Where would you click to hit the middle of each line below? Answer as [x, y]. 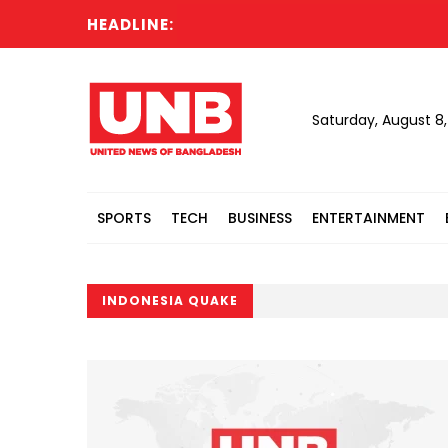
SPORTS [124, 218]
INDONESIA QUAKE [170, 300]
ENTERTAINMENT [368, 218]
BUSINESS [260, 218]
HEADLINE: [130, 24]
